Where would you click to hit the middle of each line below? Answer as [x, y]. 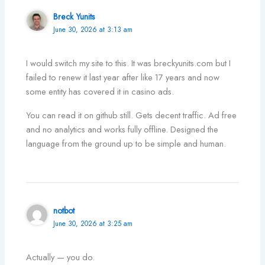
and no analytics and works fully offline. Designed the [122, 130]
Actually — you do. [61, 257]
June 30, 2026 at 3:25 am [93, 223]
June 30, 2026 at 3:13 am [93, 29]
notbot [64, 210]
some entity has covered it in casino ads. [100, 92]
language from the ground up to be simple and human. [126, 144]
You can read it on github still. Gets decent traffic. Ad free [132, 115]
